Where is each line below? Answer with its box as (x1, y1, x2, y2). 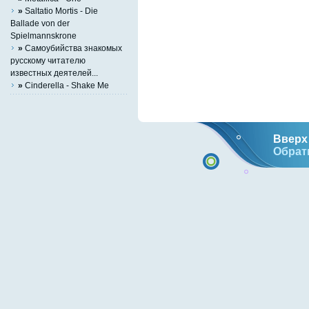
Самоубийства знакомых (23, 43, 122, 52)
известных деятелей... (10, 68, 98, 77)
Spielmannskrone (10, 30, 77, 40)
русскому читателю (10, 55, 86, 65)
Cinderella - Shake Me (23, 80, 109, 90)
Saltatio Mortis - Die (23, 6, 98, 15)
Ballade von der (10, 18, 70, 28)
